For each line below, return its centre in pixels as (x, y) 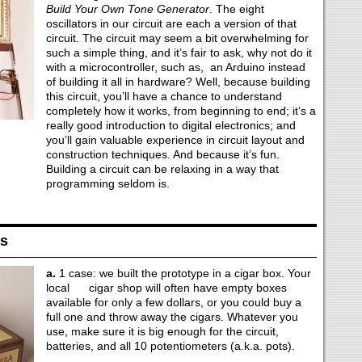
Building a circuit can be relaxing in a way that (162, 169)
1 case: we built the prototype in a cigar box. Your (185, 273)
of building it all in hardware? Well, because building (178, 82)
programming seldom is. (109, 183)
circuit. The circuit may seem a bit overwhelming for (177, 38)
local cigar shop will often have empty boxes (166, 288)
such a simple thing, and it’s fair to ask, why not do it (179, 53)
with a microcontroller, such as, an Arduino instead (175, 67)
